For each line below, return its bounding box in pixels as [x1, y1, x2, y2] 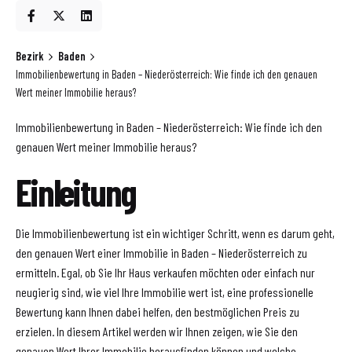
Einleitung [16, 169, 136, 215]
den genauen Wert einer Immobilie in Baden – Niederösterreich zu [16, 245, 307, 261]
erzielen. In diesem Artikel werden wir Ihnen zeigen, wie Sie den [16, 324, 298, 339]
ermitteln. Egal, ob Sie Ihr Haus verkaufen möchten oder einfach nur [16, 265, 315, 280]
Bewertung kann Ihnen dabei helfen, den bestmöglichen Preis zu [16, 304, 299, 320]
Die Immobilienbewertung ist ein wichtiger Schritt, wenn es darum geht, [16, 225, 335, 241]
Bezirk [16, 49, 44, 63]
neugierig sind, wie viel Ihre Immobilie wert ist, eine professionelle [16, 284, 313, 300]
